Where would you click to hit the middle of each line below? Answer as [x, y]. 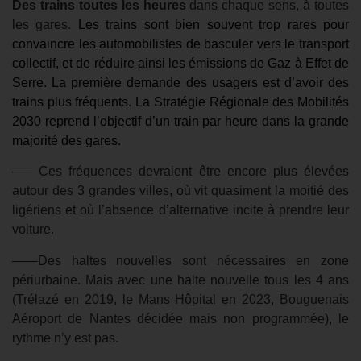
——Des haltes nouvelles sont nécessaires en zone [180, 260]
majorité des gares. [66, 140]
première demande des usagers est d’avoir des [210, 82]
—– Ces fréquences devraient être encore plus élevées [180, 172]
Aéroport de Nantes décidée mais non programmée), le [180, 318]
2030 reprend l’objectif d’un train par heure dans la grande [180, 121]
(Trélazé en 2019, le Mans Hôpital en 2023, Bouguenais [180, 299]
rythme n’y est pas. [65, 338]
